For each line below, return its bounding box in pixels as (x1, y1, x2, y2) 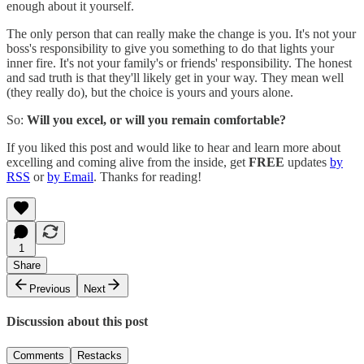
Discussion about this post (6, 314, 148, 329)
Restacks (77, 349, 122, 362)
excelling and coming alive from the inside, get (6, 155, 249, 170)
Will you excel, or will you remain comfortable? (27, 113, 286, 128)
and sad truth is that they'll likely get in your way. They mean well (6, 71, 344, 85)
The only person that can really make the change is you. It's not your (6, 27, 356, 41)
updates (284, 155, 330, 170)
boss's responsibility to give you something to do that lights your (6, 41, 334, 56)
